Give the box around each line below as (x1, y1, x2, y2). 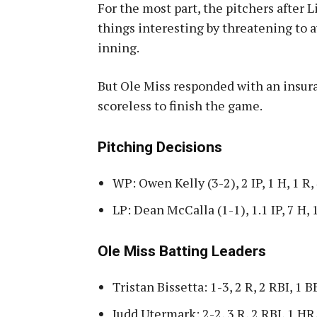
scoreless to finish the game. (98, 96, 263, 114)
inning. (98, 38, 139, 56)
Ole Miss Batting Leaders (98, 242, 266, 260)
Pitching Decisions (98, 138, 222, 156)
